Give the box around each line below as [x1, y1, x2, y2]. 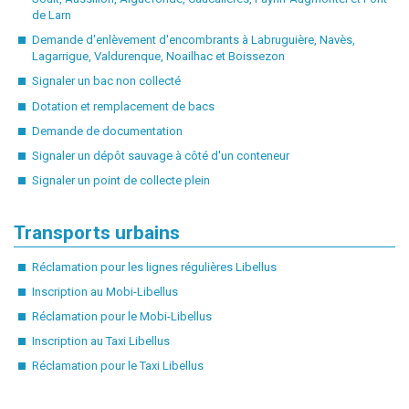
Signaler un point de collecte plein [31, 173, 210, 187]
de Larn [31, 8, 71, 23]
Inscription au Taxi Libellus [31, 333, 170, 348]
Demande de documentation [31, 123, 183, 138]
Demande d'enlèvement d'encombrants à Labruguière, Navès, [31, 33, 355, 47]
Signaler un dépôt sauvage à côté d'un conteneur [31, 148, 289, 163]
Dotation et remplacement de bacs [31, 99, 215, 113]
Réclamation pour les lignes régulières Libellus [31, 259, 277, 274]
